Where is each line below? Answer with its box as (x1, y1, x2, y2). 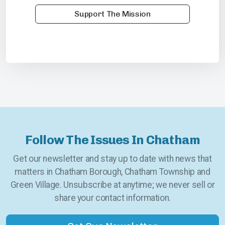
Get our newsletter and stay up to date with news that (13, 154, 212, 164)
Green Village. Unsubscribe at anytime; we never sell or (10, 180, 215, 190)
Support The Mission (74, 9, 151, 19)
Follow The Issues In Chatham (25, 132, 200, 148)
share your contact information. (54, 193, 171, 203)
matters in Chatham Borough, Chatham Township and (15, 167, 210, 177)
